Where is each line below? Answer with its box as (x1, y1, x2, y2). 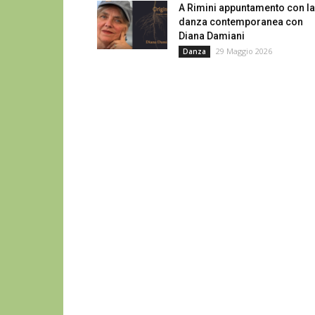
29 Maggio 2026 (216, 46, 272, 56)
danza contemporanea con (179, 16, 303, 27)
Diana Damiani (179, 30, 245, 41)
